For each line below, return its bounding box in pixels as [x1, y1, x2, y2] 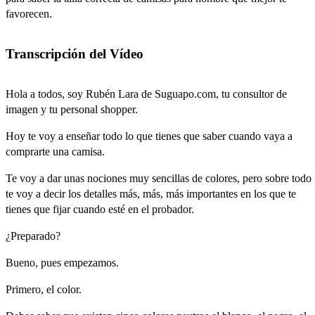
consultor [233, 87, 274, 100]
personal [60, 103, 98, 115]
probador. [152, 202, 194, 215]
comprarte [6, 145, 50, 157]
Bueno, [6, 256, 38, 269]
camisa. [72, 145, 105, 157]
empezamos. [64, 256, 119, 269]
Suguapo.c [155, 87, 202, 100]
